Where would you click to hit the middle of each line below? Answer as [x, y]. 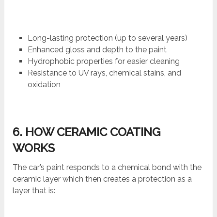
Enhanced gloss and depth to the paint [97, 49]
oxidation [44, 84]
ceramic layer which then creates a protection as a [102, 179]
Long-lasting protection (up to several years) [107, 38]
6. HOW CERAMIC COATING [87, 132]
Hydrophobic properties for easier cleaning [103, 61]
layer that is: [34, 190]
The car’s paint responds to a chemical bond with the [107, 167]
